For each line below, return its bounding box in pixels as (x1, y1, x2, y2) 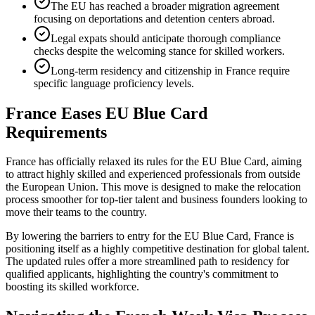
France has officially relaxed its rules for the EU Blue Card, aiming (6, 155, 302, 168)
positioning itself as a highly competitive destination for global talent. (6, 243, 309, 255)
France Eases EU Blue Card (6, 103, 207, 122)
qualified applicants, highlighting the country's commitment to (6, 268, 278, 281)
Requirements (6, 122, 107, 141)
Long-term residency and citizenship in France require (51, 64, 290, 77)
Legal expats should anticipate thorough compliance (51, 32, 281, 44)
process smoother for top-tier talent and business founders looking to (6, 193, 307, 206)
